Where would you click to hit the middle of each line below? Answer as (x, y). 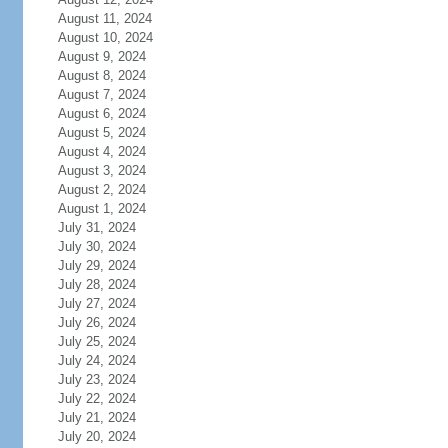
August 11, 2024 (104, 18)
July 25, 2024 (96, 341)
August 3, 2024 (101, 170)
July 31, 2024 (96, 227)
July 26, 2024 (96, 322)
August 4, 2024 (101, 151)
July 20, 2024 (96, 436)
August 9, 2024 (101, 56)
